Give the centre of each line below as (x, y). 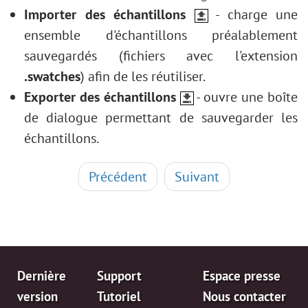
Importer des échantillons (105, 14)
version (37, 296)
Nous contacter (244, 296)
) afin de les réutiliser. (143, 76)
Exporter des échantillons (100, 97)
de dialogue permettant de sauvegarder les (161, 118)
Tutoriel (119, 296)
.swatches (52, 76)
